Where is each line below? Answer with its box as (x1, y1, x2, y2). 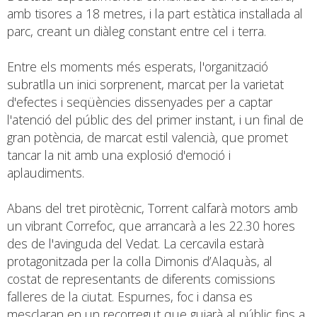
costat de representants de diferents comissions (7, 270, 275, 287)
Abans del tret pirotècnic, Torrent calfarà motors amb (7, 199, 298, 217)
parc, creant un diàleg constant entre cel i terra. (7, 22, 266, 40)
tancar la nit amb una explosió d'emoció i (7, 146, 231, 163)
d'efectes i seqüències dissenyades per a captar (7, 93, 272, 110)
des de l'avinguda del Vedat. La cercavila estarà (7, 234, 264, 252)
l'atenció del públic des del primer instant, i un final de (7, 110, 304, 128)
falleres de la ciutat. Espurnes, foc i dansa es (7, 287, 253, 305)
